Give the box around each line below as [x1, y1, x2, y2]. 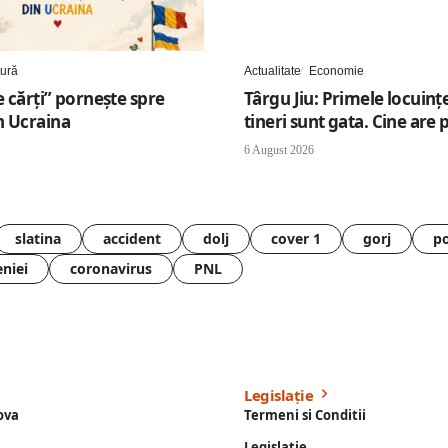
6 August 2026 [244, 143, 314, 158]
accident [103, 229, 161, 249]
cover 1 [271, 229, 321, 249]
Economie [309, 64, 364, 79]
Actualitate [244, 64, 301, 79]
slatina [15, 229, 61, 249]
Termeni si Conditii [244, 406, 366, 425]
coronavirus [70, 259, 152, 279]
